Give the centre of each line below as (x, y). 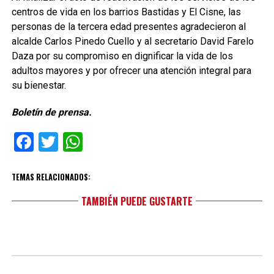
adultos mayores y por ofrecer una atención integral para (131, 71)
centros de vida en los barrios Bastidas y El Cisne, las (126, 12)
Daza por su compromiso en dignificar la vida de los (122, 56)
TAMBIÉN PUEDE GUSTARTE (137, 201)
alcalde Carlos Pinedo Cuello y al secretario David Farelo (132, 41)
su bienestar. (39, 85)
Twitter (88, 142)
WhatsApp (126, 142)
